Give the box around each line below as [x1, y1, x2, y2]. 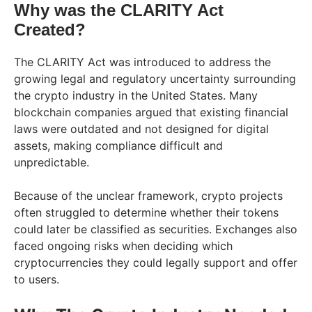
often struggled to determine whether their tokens [14, 205, 279, 219]
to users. [14, 272, 59, 286]
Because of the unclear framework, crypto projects [14, 188, 283, 203]
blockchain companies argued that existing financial [14, 104, 288, 119]
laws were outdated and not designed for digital [14, 121, 269, 136]
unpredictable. [14, 155, 89, 169]
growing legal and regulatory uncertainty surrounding [14, 71, 296, 86]
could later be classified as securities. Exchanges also [14, 221, 297, 236]
